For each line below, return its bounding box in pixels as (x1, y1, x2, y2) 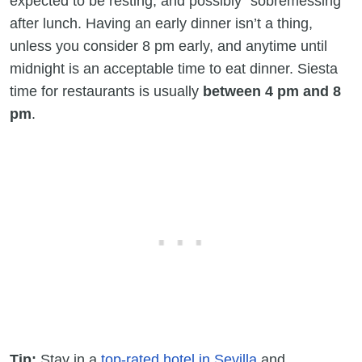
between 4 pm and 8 (203, 82, 341, 99)
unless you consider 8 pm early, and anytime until (10, 37, 327, 54)
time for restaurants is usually (10, 82, 203, 99)
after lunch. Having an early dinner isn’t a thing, (10, 15, 313, 32)
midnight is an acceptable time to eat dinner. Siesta (10, 60, 338, 77)
